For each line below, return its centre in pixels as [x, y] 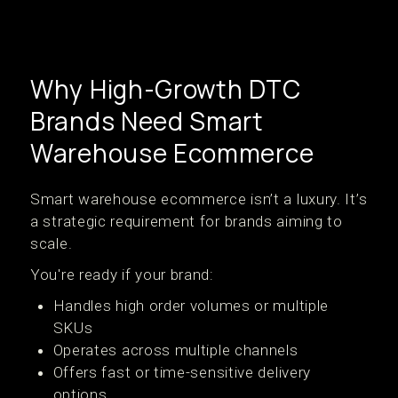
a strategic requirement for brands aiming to [187, 221]
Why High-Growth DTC [166, 89]
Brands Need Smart [147, 121]
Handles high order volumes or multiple [191, 306]
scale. [52, 243]
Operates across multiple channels [175, 350]
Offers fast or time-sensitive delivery [182, 372]
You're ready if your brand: [122, 275]
